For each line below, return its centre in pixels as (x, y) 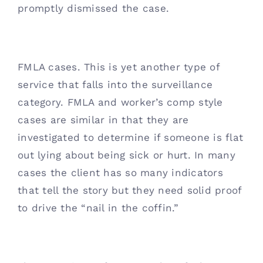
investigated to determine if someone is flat (131, 137)
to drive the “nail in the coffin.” (100, 208)
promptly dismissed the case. (95, 8)
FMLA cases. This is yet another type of (119, 67)
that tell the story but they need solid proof (130, 190)
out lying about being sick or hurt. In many (127, 155)
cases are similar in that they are (103, 120)
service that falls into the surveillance (115, 85)
